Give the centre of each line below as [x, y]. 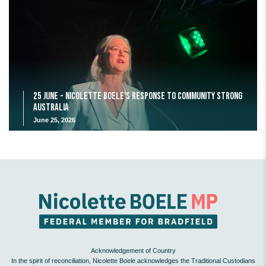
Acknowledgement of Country [133, 250]
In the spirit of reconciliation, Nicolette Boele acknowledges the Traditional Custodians [133, 260]
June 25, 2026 [54, 120]
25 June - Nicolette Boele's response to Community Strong [138, 96]
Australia [51, 108]
